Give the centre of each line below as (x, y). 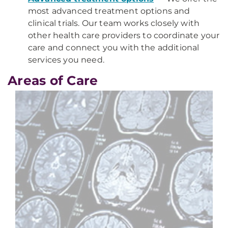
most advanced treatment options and (109, 11)
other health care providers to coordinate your (124, 35)
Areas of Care (53, 80)
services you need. (66, 60)
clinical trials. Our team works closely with (114, 23)
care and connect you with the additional (114, 48)
